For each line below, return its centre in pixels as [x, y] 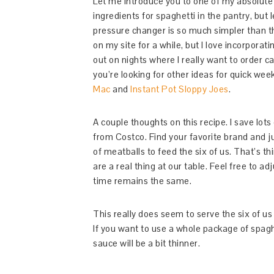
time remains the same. [142, 181]
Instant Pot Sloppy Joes [180, 89]
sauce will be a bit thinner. [146, 243]
